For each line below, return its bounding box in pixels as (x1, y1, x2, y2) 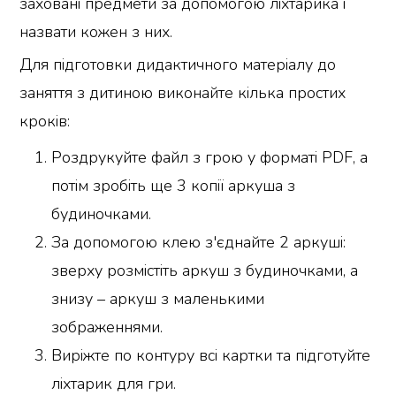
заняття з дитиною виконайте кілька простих (19, 81, 346, 103)
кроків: (19, 110, 71, 132)
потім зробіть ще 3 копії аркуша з (51, 174, 296, 196)
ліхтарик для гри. (51, 372, 177, 394)
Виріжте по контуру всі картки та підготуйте (51, 344, 371, 366)
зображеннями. (51, 316, 164, 338)
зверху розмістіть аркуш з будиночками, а (51, 259, 359, 281)
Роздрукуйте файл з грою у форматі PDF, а (51, 146, 369, 168)
